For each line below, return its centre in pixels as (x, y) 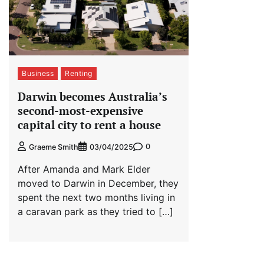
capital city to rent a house (89, 125)
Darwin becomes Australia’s (93, 97)
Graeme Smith (54, 147)
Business (38, 74)
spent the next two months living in (96, 197)
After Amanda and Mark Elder (84, 169)
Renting (79, 74)
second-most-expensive (80, 111)
